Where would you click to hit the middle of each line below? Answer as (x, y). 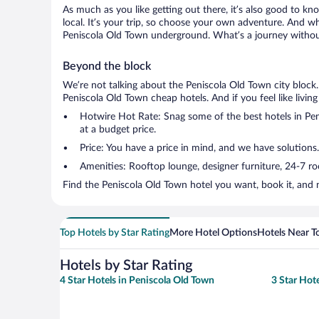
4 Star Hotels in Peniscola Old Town (137, 281)
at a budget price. (118, 130)
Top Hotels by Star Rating (115, 233)
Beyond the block (107, 66)
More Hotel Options (213, 233)
